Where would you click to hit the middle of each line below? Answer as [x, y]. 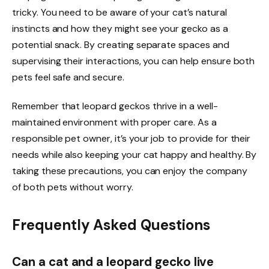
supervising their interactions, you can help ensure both [134, 61]
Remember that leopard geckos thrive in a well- [115, 106]
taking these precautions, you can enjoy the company [130, 171]
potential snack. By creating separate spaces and [121, 44]
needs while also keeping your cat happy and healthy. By [134, 154]
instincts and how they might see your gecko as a [120, 28]
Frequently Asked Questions [111, 225]
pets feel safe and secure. [68, 77]
